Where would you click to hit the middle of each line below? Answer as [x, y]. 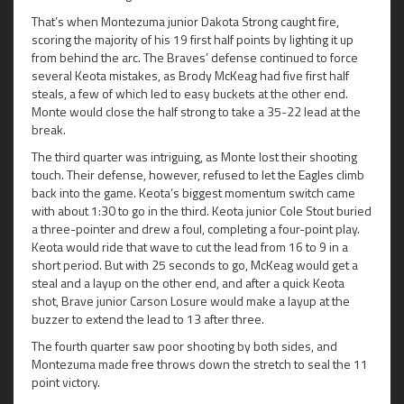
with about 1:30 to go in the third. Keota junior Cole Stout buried [202, 210]
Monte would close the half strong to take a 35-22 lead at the [196, 111]
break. [49, 129]
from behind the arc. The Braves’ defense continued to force [195, 57]
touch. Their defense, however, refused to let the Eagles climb [198, 174]
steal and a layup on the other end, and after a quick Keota [188, 282]
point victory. [66, 381]
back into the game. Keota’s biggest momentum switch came [193, 192]
